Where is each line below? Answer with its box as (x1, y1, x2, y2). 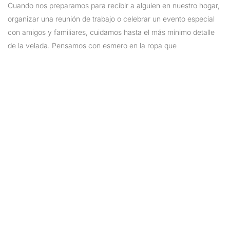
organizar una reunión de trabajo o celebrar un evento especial (8, 14, 215, 23)
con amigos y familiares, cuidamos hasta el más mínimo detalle (8, 27, 215, 36)
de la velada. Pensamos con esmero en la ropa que (8, 41, 177, 50)
